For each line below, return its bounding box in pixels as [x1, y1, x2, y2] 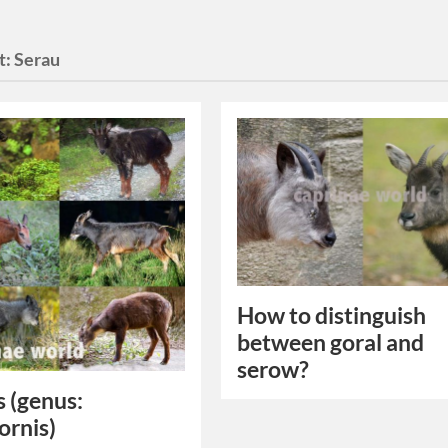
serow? [237, 356, 310, 384]
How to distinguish [237, 302, 427, 330]
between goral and [237, 329, 425, 357]
